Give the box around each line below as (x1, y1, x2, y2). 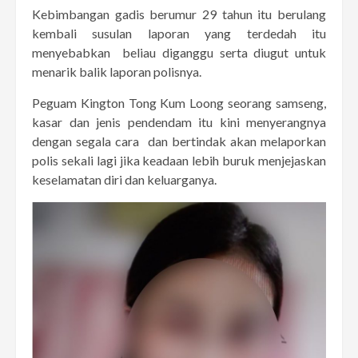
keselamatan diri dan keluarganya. (32, 172, 217, 188)
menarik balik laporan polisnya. (32, 64, 201, 80)
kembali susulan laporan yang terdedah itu (32, 26, 326, 42)
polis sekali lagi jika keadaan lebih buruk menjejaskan (32, 153, 326, 169)
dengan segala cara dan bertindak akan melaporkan (32, 133, 326, 149)
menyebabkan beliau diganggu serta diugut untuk (32, 45, 326, 61)
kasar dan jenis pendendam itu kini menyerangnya (32, 114, 326, 130)
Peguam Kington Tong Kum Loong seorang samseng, (32, 95, 326, 111)
